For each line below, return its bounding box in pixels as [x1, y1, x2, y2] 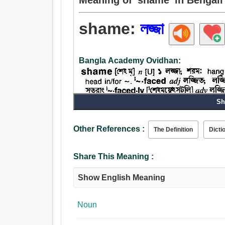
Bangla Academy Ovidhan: [79, 56, 181, 65]
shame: [79, 20, 141, 38]
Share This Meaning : [73, 152, 154, 161]
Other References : [73, 125, 145, 134]
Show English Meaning [78, 173, 166, 182]
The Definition [154, 126, 193, 134]
